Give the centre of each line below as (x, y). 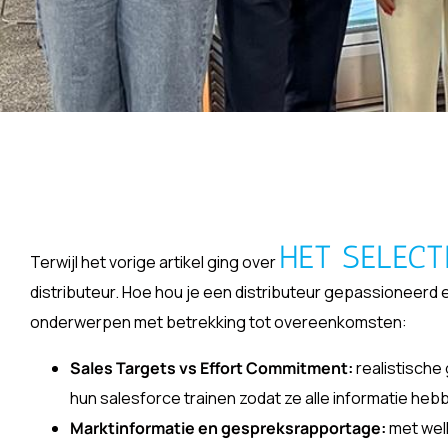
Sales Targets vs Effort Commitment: (211, 368)
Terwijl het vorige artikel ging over (154, 262)
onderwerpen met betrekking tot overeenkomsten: (218, 322)
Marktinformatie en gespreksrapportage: (228, 428)
